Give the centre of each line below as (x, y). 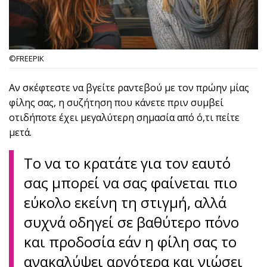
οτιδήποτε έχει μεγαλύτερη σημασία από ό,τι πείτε (125, 118)
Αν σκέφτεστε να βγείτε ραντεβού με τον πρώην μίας (129, 88)
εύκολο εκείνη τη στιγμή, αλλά (125, 203)
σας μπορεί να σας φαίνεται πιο (131, 183)
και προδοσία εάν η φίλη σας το (131, 242)
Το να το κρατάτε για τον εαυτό (128, 163)
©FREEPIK (27, 59)
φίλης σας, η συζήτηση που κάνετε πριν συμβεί (117, 103)
